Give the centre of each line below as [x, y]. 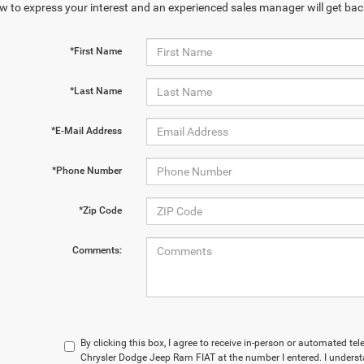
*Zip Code [100, 210]
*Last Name [95, 91]
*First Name [95, 51]
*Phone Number [87, 171]
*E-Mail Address [86, 131]
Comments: [97, 250]
